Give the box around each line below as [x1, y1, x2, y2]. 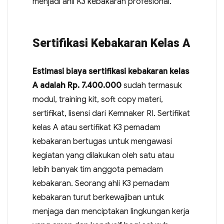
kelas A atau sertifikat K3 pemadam [32, 122, 160, 132]
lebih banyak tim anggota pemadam [32, 164, 163, 174]
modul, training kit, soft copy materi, [32, 94, 163, 104]
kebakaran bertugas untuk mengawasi [32, 136, 174, 146]
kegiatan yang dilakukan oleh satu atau [32, 150, 174, 160]
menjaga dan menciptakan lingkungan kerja [32, 206, 189, 216]
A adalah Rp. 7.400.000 [32, 80, 121, 90]
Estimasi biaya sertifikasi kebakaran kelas [32, 66, 189, 76]
